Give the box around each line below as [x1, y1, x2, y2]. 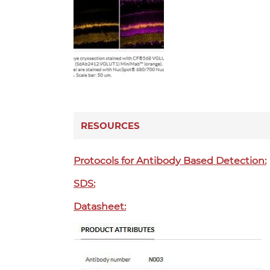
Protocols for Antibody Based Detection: [74, 155, 266, 167]
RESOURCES [81, 119, 140, 131]
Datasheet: [74, 201, 126, 213]
